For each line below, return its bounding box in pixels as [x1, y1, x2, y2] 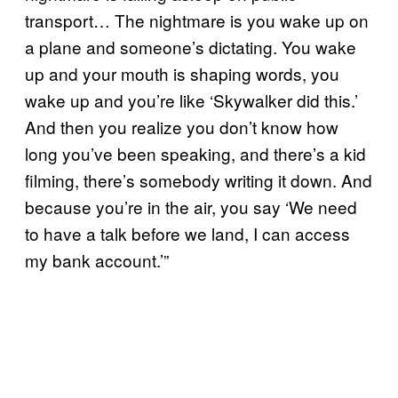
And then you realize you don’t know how [25, 114, 338, 139]
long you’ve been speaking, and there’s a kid [25, 140, 366, 165]
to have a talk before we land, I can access [25, 220, 350, 245]
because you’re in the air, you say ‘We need [25, 194, 357, 219]
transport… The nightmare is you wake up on [25, 7, 369, 32]
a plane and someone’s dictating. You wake [25, 34, 356, 59]
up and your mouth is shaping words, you [25, 60, 339, 85]
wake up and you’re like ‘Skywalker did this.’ [25, 87, 358, 112]
